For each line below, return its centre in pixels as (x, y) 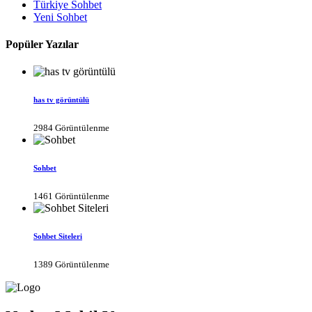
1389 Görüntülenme (71, 264)
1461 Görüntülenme (71, 196)
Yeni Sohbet (60, 17)
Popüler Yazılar (42, 44)
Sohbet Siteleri (58, 236)
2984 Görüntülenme (71, 127)
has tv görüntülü (61, 100)
